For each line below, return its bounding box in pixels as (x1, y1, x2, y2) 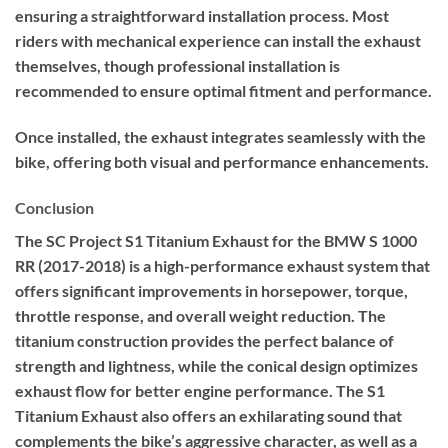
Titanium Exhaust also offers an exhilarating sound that (15, 406, 402, 426)
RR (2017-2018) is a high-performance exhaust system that (15, 256, 430, 276)
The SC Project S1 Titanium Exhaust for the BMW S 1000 (15, 231, 417, 251)
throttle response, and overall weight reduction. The (15, 306, 386, 326)
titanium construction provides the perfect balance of (15, 331, 394, 351)
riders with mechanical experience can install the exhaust (15, 31, 421, 51)
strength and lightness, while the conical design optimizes (15, 356, 418, 376)
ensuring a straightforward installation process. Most (15, 6, 389, 26)
